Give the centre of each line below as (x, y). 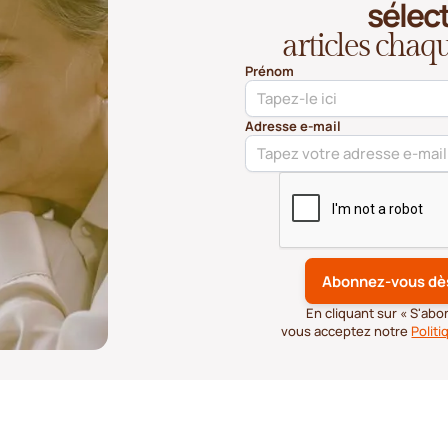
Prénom (269, 70)
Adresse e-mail (292, 125)
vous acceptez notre (346, 330)
